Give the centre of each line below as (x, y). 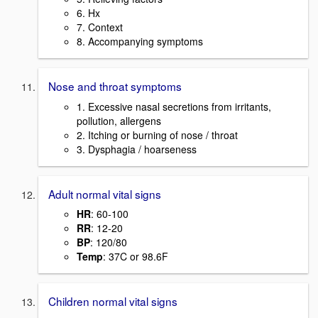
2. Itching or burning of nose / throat (157, 135)
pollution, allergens (119, 120)
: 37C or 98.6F (136, 257)
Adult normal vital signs (105, 193)
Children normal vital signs (113, 301)
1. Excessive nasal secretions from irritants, (174, 106)
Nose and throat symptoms (115, 86)
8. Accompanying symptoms (140, 41)
